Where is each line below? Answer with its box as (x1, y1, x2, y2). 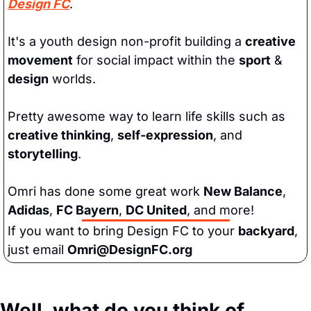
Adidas (8, 202, 49, 217)
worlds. (49, 71, 99, 86)
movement (8, 52, 73, 67)
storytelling (8, 146, 78, 161)
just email (8, 242, 67, 257)
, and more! (187, 202, 258, 217)
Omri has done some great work (8, 183, 203, 199)
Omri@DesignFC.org (67, 242, 192, 257)
